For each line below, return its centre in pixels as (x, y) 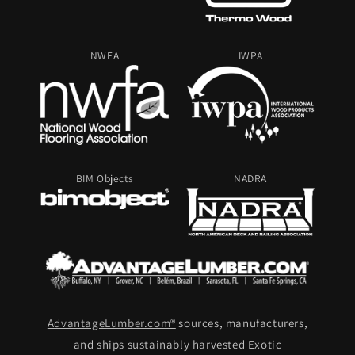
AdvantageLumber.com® (111, 323)
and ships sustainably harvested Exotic (177, 344)
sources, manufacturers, (242, 323)
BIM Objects (105, 179)
